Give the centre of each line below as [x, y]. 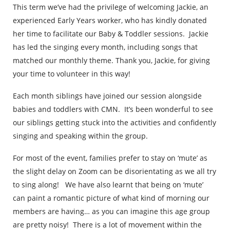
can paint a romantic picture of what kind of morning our [111, 198]
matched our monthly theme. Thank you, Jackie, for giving [111, 60]
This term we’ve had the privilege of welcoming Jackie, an [111, 7]
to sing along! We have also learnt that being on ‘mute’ [108, 185]
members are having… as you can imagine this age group [111, 211]
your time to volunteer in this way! [72, 74]
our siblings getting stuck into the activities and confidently [114, 122]
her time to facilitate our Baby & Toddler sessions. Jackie [111, 34]
